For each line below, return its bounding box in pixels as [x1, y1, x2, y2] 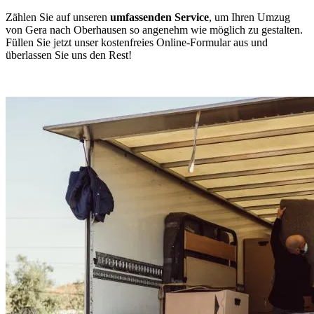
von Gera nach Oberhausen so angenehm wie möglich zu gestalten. [6, 23, 303, 36]
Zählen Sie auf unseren [6, 11, 110, 23]
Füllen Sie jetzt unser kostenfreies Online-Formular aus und [6, 36, 268, 48]
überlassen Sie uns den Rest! [6, 48, 132, 61]
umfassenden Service [110, 11, 209, 23]
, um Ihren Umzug [209, 11, 290, 23]
